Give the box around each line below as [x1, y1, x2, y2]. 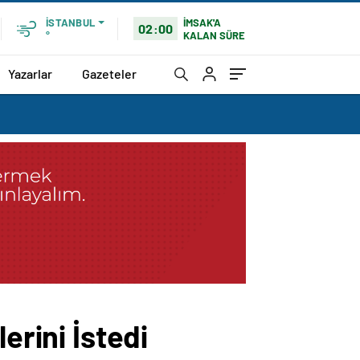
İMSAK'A [183, 15, 222, 29]
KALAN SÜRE [183, 28, 246, 42]
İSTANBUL [46, 16, 95, 29]
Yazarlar [8, 65, 52, 81]
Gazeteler [82, 65, 137, 81]
